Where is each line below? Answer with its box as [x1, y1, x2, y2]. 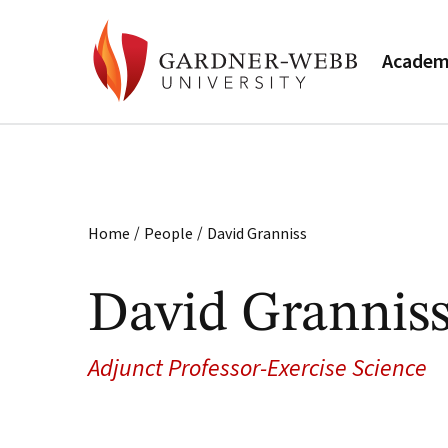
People [144, 223, 193, 243]
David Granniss [207, 223, 307, 243]
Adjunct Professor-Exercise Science [88, 351, 427, 386]
